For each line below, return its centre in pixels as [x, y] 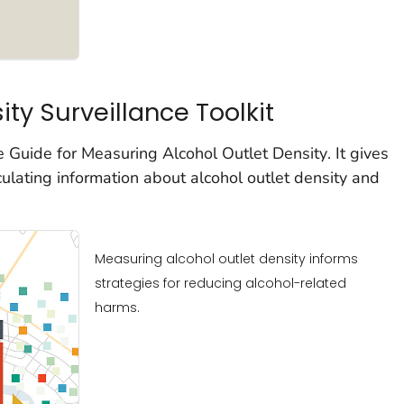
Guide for [45, 153]
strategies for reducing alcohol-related [220, 283]
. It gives [358, 153]
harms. [117, 307]
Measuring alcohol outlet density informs [226, 258]
